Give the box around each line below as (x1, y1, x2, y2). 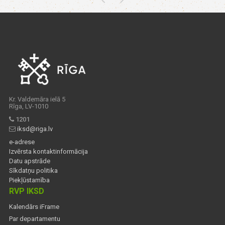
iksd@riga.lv (17, 125, 53, 133)
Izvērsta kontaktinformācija (9, 147, 88, 155)
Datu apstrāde (9, 157, 50, 165)
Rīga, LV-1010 (9, 102, 48, 110)
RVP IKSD (9, 186, 44, 196)
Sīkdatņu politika (9, 166, 58, 174)
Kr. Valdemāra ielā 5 (9, 95, 65, 103)
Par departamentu (9, 214, 60, 222)
